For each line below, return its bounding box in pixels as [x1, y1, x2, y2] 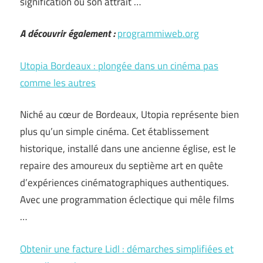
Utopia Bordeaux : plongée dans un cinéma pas [20, 58, 218, 73]
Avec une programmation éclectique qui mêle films [20, 192, 234, 207]
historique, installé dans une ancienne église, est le [20, 141, 236, 156]
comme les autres [20, 75, 96, 90]
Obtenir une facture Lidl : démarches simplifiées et [20, 241, 234, 257]
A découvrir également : [20, 26, 115, 41]
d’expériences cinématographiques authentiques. [20, 175, 229, 190]
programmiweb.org [117, 26, 199, 41]
